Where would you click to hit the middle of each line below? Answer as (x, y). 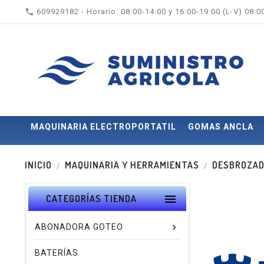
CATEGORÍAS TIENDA (91, 199)
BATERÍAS (57, 253)
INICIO (38, 165)
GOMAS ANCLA (221, 127)
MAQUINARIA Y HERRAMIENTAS (132, 165)
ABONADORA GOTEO (79, 227)
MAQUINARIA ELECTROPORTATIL (103, 127)
